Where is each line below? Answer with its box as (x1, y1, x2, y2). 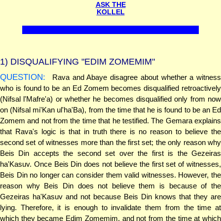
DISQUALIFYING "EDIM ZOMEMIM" (8, 56, 155, 67)
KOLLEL (96, 8, 125, 16)
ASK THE (95, 1, 126, 9)
